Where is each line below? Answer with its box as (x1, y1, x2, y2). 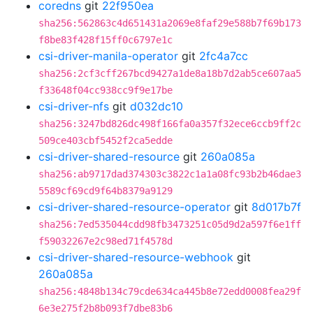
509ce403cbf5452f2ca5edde (38, 135, 173, 146)
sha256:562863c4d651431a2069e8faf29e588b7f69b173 (38, 17, 301, 29)
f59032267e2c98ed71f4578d (38, 235, 173, 247)
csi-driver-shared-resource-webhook (38, 250, 233, 264)
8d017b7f (252, 200, 301, 214)
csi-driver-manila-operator (38, 49, 178, 63)
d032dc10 (130, 99, 183, 113)
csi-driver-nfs (38, 99, 109, 113)
